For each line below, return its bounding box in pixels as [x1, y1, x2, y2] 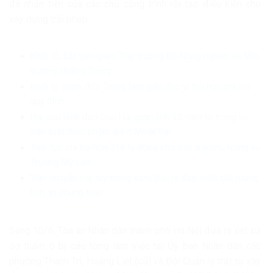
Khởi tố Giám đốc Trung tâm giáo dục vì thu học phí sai [30, 80, 250, 92]
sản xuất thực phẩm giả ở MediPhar [30, 126, 172, 137]
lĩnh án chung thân [30, 186, 104, 198]
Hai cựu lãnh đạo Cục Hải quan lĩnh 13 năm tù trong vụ [30, 111, 248, 122]
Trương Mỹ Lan [30, 156, 90, 168]
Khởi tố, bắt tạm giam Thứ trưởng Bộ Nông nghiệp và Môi [30, 50, 258, 62]
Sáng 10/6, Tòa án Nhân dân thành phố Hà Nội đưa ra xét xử [9, 224, 261, 236]
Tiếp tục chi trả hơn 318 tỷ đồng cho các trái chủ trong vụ [30, 141, 260, 153]
